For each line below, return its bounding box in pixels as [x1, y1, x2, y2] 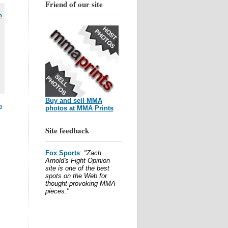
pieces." [45, 187, 69, 195]
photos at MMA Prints [45, 104, 113, 112]
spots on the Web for [45, 172, 107, 180]
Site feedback [45, 125, 89, 136]
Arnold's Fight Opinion [45, 157, 110, 164]
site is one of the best [45, 164, 109, 172]
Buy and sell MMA [45, 97, 102, 104]
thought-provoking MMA [45, 180, 116, 187]
